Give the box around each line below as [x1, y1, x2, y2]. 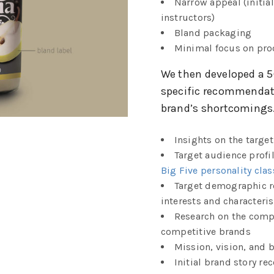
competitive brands [160, 225, 251, 237]
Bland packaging [174, 26, 252, 39]
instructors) [160, 11, 215, 23]
